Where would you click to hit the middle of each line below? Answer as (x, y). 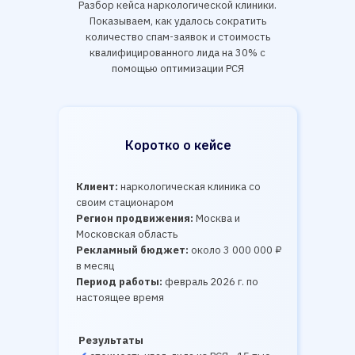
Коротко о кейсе (178, 145)
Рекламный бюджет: (132, 250)
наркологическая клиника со (189, 187)
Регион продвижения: (135, 218)
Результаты (111, 340)
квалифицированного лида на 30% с (177, 53)
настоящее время (120, 298)
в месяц (95, 266)
